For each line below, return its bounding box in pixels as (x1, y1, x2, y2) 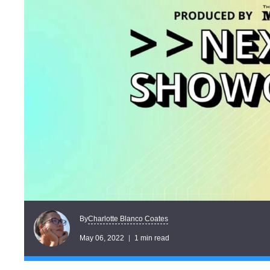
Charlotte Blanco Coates (88, 214, 168, 223)
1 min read (134, 233, 169, 242)
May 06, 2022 (80, 233, 124, 242)
